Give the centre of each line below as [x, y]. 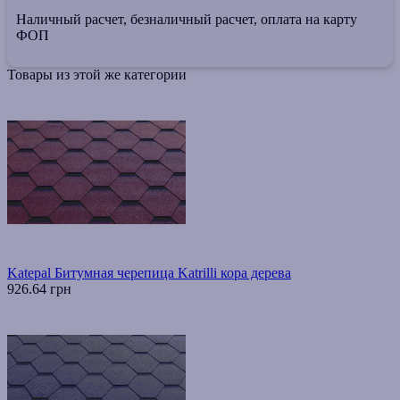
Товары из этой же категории [97, 75]
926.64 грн [39, 289]
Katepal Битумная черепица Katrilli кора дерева [149, 273]
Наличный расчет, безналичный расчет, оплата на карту [187, 20]
